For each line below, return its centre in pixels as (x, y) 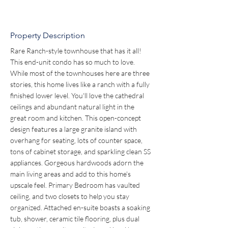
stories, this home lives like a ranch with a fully (81, 84)
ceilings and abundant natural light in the (73, 107)
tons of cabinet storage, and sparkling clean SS (81, 151)
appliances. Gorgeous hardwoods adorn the (78, 163)
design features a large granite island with (74, 129)
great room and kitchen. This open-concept (76, 118)
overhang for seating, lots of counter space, (77, 140)
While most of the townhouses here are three (81, 73)
